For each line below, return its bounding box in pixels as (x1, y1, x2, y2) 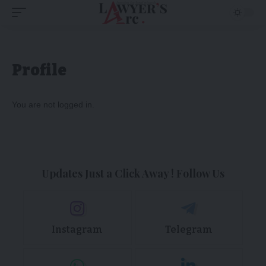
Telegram (164, 224, 213, 235)
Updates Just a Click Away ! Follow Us (42, 166, 224, 180)
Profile (12, 61, 66, 80)
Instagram (52, 224, 103, 235)
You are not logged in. (12, 100, 94, 109)
